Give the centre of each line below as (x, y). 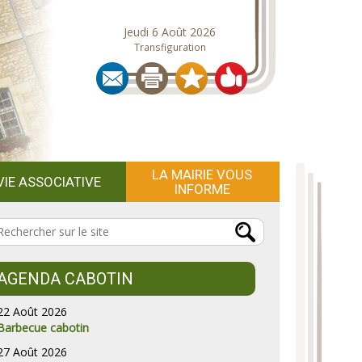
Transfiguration (170, 47)
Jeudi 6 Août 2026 (170, 32)
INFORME (202, 189)
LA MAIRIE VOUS (202, 175)
